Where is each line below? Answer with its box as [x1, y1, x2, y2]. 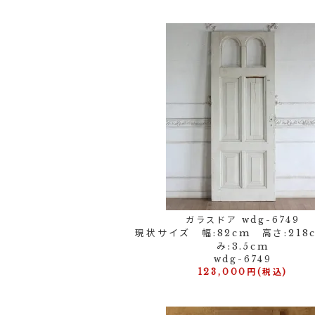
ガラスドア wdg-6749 [185, 214, 300, 225]
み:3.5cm [217, 240, 269, 252]
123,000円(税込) [198, 266, 288, 277]
